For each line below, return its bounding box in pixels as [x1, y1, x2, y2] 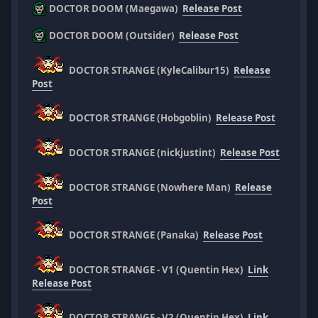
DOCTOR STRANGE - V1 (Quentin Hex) [67, 263, 248, 276]
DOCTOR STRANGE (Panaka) [67, 228, 204, 241]
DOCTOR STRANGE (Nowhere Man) [67, 180, 236, 194]
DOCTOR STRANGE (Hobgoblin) [67, 111, 216, 124]
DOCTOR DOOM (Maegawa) [47, 1, 183, 15]
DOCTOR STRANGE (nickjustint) [67, 146, 221, 159]
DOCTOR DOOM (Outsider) [47, 28, 180, 42]
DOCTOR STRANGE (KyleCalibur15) [67, 63, 234, 77]
